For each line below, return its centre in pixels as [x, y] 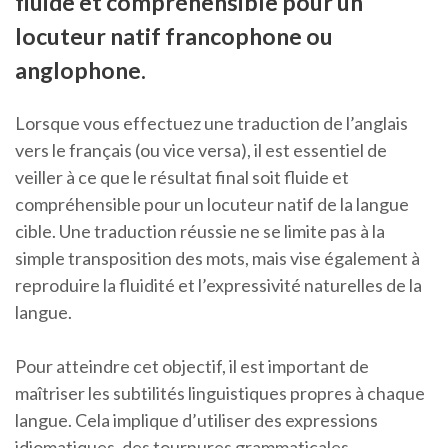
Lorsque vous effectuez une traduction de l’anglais [211, 123]
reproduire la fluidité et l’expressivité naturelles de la [218, 285]
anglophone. [80, 70]
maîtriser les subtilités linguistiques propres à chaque [220, 393]
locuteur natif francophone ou [174, 36]
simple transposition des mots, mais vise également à [217, 258]
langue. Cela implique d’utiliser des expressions [196, 420]
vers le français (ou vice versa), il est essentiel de [201, 150]
